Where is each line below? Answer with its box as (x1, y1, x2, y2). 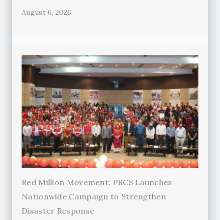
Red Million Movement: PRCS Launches (22, 177, 172, 188)
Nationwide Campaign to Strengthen (22, 192, 166, 202)
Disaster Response (22, 206, 95, 216)
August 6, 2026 (22, 8, 72, 17)
